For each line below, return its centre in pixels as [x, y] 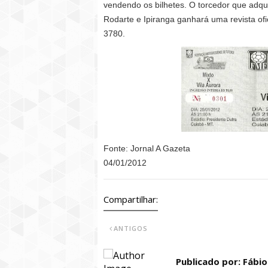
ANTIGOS [131, 228]
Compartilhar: [131, 199]
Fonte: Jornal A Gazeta [147, 148]
